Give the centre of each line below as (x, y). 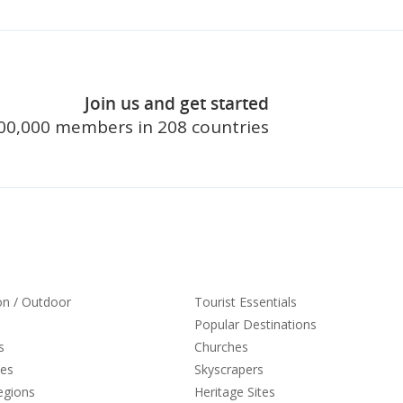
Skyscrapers (229, 369)
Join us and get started (176, 103)
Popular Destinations (255, 324)
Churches (221, 347)
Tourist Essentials (246, 302)
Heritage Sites (235, 392)
